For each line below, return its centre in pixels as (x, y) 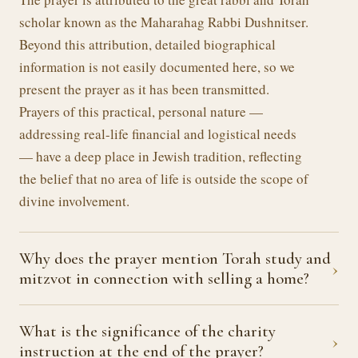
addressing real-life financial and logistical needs (158, 134)
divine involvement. (74, 201)
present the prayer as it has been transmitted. (144, 89)
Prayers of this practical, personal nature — (141, 111)
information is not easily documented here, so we (157, 67)
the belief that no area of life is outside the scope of (164, 179)
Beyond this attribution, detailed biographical (147, 44)
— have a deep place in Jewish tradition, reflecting (161, 156)
